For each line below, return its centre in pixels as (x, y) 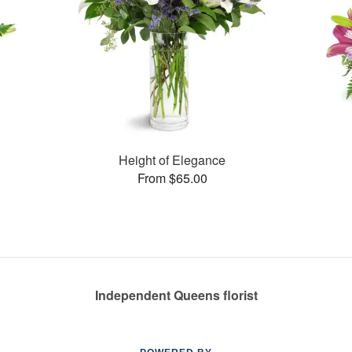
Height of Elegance (172, 159)
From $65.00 (172, 178)
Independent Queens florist (176, 295)
